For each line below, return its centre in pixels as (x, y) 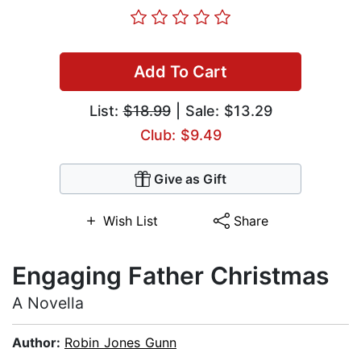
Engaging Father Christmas (170, 276)
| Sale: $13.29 (221, 111)
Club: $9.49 (180, 135)
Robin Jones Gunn (120, 343)
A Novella (48, 303)
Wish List (130, 221)
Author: (38, 343)
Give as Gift (190, 179)
